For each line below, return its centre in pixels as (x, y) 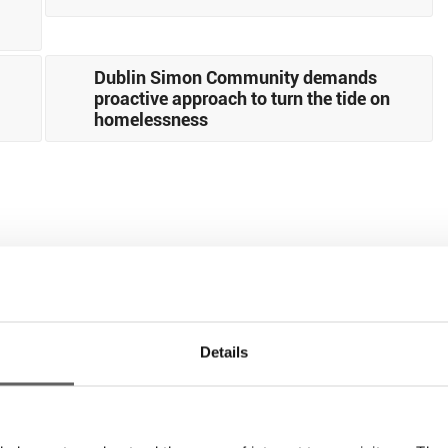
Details (224, 352)
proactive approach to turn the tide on (242, 97)
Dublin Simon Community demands (236, 76)
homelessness (151, 118)
